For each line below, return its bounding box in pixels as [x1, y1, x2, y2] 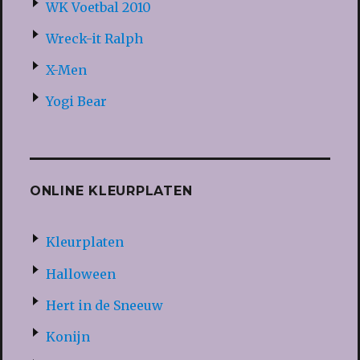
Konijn [45, 329, 90, 345]
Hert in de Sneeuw [45, 297, 163, 313]
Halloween [45, 265, 116, 282]
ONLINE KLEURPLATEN [29, 183, 193, 199]
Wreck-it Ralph [45, 30, 143, 47]
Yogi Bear [45, 93, 107, 110]
